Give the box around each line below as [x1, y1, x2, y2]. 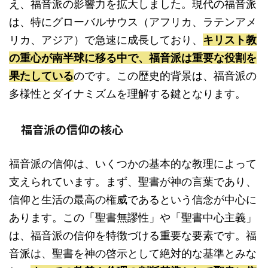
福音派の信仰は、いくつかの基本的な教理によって [9, 157, 257, 170]
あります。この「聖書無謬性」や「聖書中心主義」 [9, 211, 257, 224]
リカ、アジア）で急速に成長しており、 [9, 33, 203, 46]
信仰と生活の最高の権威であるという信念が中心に [9, 193, 257, 206]
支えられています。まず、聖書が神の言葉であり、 [9, 175, 257, 188]
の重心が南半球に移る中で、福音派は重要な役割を [9, 51, 257, 64]
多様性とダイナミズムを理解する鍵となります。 [9, 87, 246, 100]
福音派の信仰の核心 [21, 121, 123, 137]
